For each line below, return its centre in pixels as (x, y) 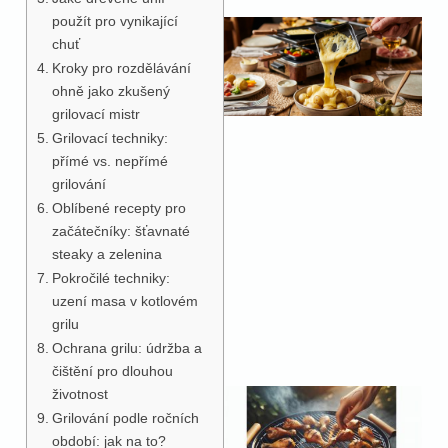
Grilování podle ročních (125, 417)
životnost (79, 393)
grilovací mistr (95, 113)
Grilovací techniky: (109, 137)
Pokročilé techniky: (110, 277)
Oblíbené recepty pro (118, 207)
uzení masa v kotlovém (124, 300)
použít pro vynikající (114, 20)
